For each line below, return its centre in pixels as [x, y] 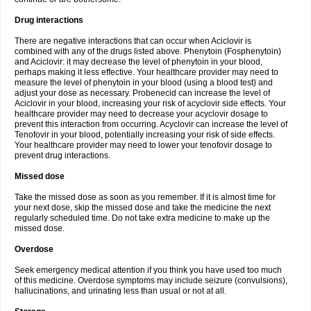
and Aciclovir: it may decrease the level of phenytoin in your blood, [138, 62]
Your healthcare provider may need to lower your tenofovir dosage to [143, 145]
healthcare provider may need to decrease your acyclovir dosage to [141, 114]
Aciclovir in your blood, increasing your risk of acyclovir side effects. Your [150, 103]
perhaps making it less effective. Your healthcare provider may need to [146, 72]
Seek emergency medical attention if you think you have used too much [148, 270]
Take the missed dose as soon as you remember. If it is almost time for [145, 197]
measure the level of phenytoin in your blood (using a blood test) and [144, 83]
